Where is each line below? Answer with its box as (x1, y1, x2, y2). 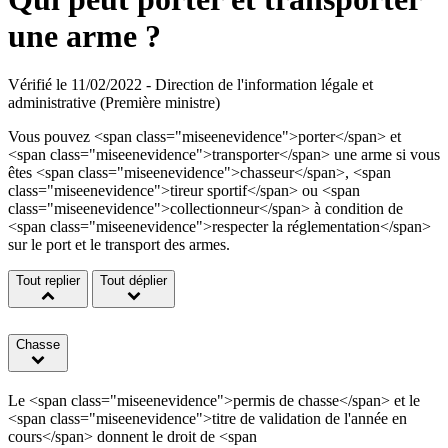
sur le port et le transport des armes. (8, 236, 230, 254)
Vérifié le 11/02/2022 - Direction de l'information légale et (8, 76, 373, 94)
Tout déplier (100, 273, 167, 289)
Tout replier (16, 273, 80, 289)
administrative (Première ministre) (8, 94, 220, 112)
